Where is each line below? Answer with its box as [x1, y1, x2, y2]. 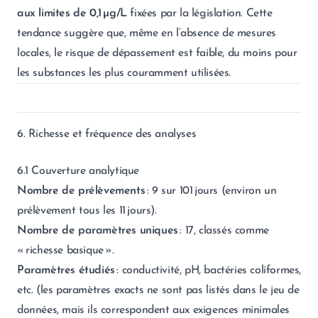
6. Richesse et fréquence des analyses [17, 128, 197, 140]
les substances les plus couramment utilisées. [17, 67, 231, 79]
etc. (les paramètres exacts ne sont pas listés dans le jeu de [17, 285, 300, 296]
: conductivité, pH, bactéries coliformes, [114, 265, 302, 276]
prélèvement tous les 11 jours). [17, 205, 157, 216]
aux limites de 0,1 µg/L [17, 8, 127, 19]
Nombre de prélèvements [17, 185, 146, 197]
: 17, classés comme [177, 225, 269, 236]
